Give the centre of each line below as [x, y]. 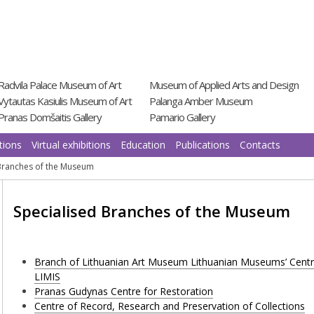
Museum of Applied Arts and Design [224, 85]
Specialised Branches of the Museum [152, 211]
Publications [203, 145]
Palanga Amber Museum [201, 101]
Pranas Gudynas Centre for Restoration [124, 292]
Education [143, 145]
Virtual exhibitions [71, 145]
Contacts [260, 145]
